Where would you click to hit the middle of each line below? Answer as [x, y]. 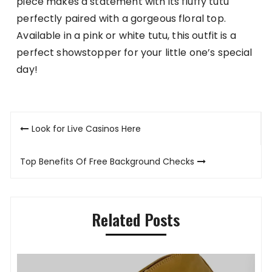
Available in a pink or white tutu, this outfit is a [126, 36]
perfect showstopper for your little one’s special [134, 53]
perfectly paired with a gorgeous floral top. [121, 19]
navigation [50, 149]
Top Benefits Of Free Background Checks [107, 162]
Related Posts [136, 220]
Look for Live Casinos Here [87, 129]
